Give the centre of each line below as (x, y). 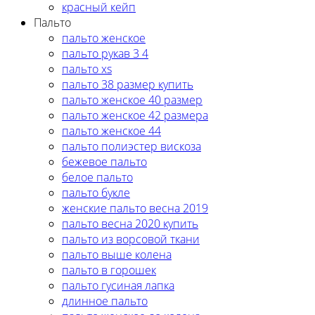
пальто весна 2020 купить (130, 223)
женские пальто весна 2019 (135, 208)
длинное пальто (105, 301)
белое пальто (97, 177)
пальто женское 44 (111, 130)
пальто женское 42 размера (135, 115)
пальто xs (87, 69)
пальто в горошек (109, 270)
